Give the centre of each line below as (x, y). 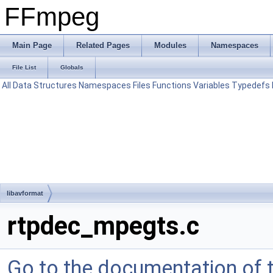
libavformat (25, 193)
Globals (72, 67)
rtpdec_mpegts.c (103, 226)
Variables (211, 85)
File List (24, 67)
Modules (170, 45)
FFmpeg (52, 17)
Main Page (32, 45)
